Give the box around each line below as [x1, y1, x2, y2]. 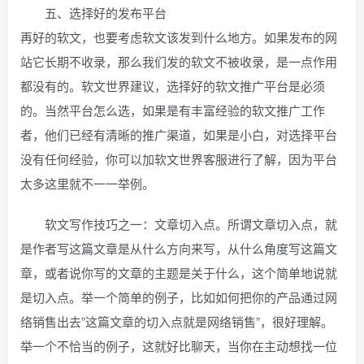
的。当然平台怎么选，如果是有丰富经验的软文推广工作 [20, 102, 325, 119]
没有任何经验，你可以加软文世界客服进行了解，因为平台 [20, 150, 337, 168]
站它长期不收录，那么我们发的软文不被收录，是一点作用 [20, 53, 337, 71]
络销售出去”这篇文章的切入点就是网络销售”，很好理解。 [20, 313, 333, 331]
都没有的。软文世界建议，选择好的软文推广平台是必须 [20, 77, 325, 95]
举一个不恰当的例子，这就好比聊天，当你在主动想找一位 [20, 337, 337, 355]
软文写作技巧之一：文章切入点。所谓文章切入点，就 [45, 215, 337, 233]
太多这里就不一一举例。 [20, 175, 154, 193]
